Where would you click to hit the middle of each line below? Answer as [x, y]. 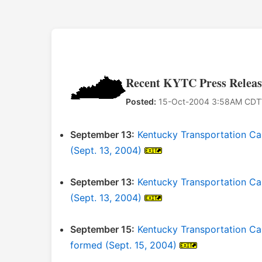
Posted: [141, 101]
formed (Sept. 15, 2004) [123, 245]
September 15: [102, 229]
